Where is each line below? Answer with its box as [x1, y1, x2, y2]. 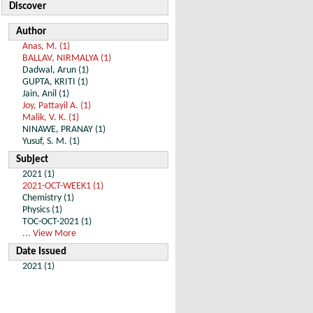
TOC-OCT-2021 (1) [22, 217, 92, 226]
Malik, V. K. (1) [22, 113, 79, 122]
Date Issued [16, 247, 66, 257]
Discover [9, 1, 46, 12]
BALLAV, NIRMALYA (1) [22, 54, 111, 63]
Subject [16, 154, 48, 165]
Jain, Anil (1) [22, 89, 69, 99]
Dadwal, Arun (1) [22, 66, 89, 75]
